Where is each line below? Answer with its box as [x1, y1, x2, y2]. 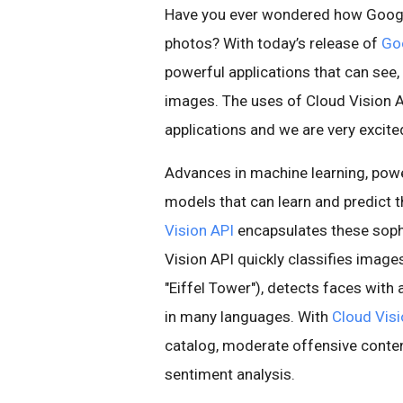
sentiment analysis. [165, 365, 295, 383]
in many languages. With [165, 308, 332, 326]
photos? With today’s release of [165, 34, 381, 52]
